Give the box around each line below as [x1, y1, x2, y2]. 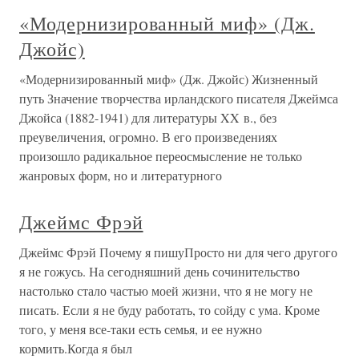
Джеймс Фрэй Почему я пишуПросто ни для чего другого [19, 243, 337, 260]
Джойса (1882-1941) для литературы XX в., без [19, 108, 276, 126]
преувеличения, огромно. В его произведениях [19, 127, 277, 145]
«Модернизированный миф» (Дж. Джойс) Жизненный [19, 70, 318, 87]
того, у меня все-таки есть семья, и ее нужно [19, 320, 262, 337]
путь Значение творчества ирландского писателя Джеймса [19, 89, 338, 107]
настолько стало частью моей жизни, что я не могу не [19, 281, 313, 299]
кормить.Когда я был [19, 339, 132, 357]
